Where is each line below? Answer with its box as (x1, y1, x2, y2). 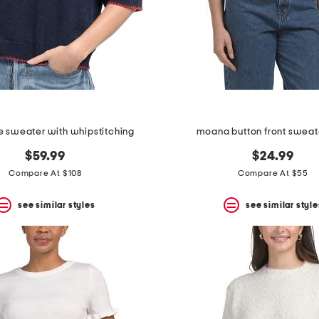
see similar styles (18, 200, 95, 209)
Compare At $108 (9, 169, 82, 178)
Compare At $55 (237, 169, 309, 178)
